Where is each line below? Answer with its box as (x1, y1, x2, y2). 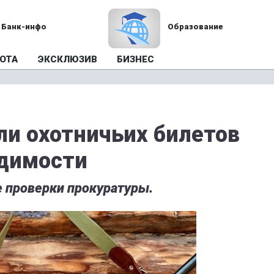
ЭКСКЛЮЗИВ (37, 54, 97, 65)
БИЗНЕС (117, 54, 154, 65)
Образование (167, 22, 223, 31)
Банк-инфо (1, 22, 47, 31)
